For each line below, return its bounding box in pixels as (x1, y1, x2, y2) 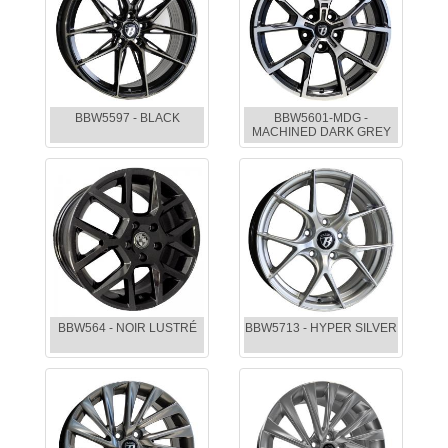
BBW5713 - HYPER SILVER (245, 321, 397, 336)
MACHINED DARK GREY (251, 125, 391, 140)
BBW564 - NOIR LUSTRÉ (57, 321, 197, 336)
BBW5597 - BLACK (74, 111, 180, 126)
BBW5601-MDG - (274, 111, 368, 126)
